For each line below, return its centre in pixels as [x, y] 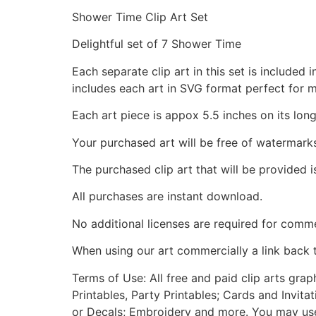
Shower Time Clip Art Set [140, 17]
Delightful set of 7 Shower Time [157, 44]
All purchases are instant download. [167, 196]
